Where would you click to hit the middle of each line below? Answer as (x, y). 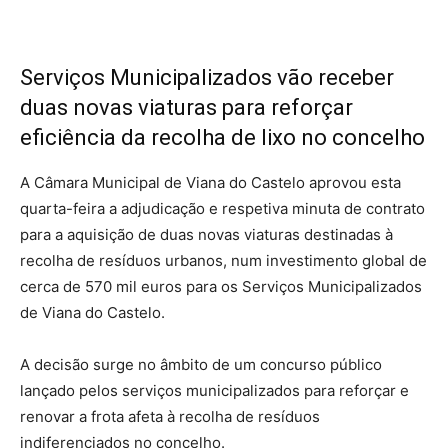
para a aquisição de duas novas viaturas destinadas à (206, 234)
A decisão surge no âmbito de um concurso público (201, 364)
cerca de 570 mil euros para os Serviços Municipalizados (221, 286)
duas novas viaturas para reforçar (186, 107)
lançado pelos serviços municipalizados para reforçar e (214, 390)
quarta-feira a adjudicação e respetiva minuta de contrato (222, 208)
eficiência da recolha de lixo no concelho (222, 137)
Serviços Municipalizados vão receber (207, 77)
